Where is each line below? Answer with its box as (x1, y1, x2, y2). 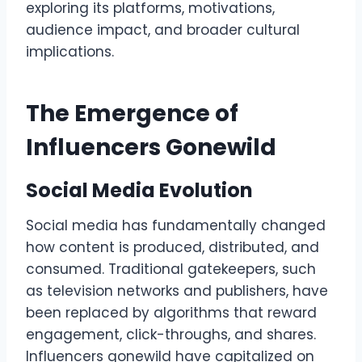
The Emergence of (26, 98, 238, 130)
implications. (26, 42, 114, 62)
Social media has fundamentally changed (26, 216, 326, 236)
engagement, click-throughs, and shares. (26, 325, 316, 345)
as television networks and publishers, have (26, 281, 328, 301)
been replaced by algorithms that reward (26, 303, 317, 323)
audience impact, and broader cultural (26, 20, 300, 40)
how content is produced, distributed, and (26, 238, 319, 258)
